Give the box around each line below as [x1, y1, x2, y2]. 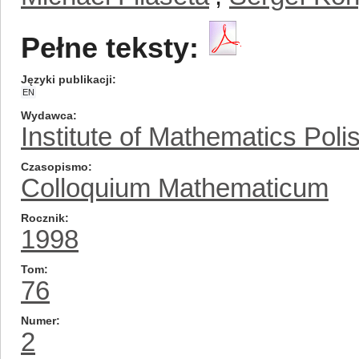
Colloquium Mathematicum [21, 173, 329, 203]
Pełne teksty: [21, 32, 199, 64]
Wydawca [21, 109, 73, 122]
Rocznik [21, 212, 65, 224]
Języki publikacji [21, 73, 112, 86]
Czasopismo [21, 160, 88, 173]
